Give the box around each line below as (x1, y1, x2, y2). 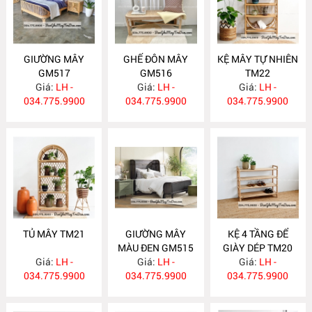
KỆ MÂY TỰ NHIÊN (217, 52, 299, 65)
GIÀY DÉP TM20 (223, 240, 293, 254)
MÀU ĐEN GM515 (118, 240, 194, 254)
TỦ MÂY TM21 (23, 226, 86, 240)
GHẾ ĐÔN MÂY (123, 52, 189, 65)
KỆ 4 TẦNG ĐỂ (227, 226, 288, 240)
